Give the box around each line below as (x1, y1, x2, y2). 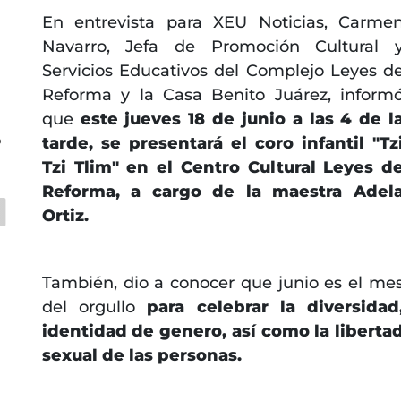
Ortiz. (41, 205, 89, 226)
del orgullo (41, 296, 148, 317)
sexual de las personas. (41, 345, 242, 365)
